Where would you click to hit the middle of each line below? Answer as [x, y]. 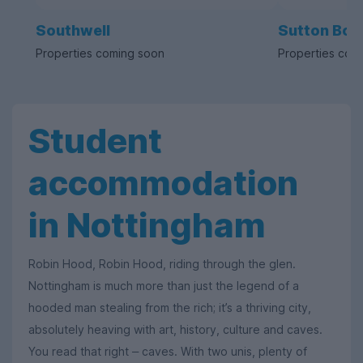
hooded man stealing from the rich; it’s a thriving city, [170, 308]
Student [95, 141]
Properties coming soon [100, 53]
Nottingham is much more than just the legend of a [164, 286]
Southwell [73, 31]
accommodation [163, 183]
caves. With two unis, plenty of [224, 352]
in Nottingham [147, 225]
